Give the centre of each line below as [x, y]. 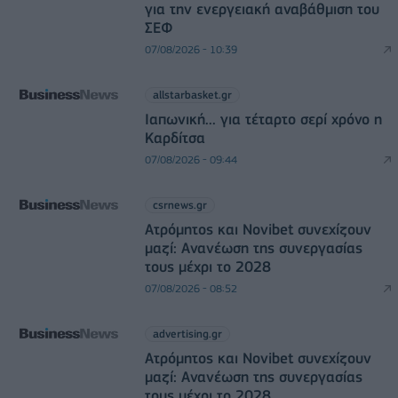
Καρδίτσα [175, 138]
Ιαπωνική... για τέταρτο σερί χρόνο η [263, 119]
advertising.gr [187, 334]
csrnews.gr [179, 205]
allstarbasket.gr [192, 95]
